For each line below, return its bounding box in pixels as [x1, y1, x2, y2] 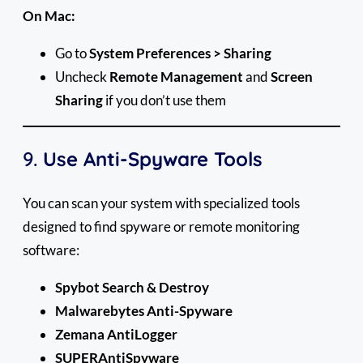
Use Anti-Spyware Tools [43, 146, 263, 171]
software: [23, 241, 79, 258]
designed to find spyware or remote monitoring [23, 217, 300, 235]
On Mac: [23, 6, 75, 24]
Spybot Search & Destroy [55, 278, 209, 296]
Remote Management [109, 67, 243, 85]
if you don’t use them [103, 91, 226, 109]
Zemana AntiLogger [55, 325, 177, 343]
